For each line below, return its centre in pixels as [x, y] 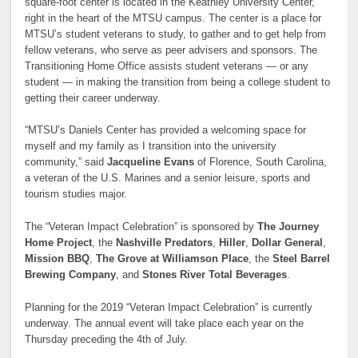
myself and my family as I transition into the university [151, 147]
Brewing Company [71, 275]
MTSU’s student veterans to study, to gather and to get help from [176, 34]
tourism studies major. [76, 195]
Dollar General [288, 243]
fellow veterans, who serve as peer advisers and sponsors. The [171, 50]
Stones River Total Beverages [215, 275]
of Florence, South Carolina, [261, 163]
